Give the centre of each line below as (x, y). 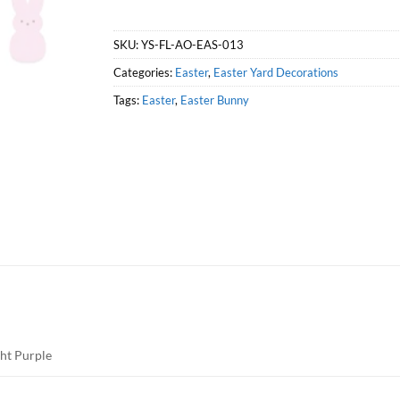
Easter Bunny (215, 100)
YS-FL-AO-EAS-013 (193, 45)
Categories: (145, 73)
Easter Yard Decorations (276, 73)
